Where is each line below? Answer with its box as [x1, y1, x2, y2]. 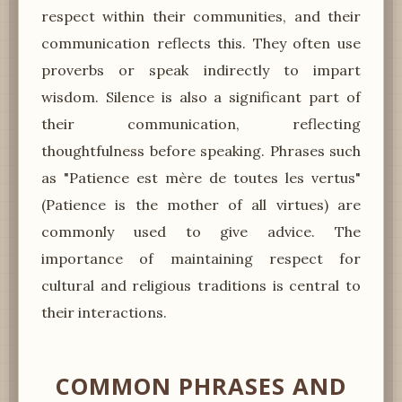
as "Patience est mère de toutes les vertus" [41, 168, 361, 187]
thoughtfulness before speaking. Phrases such [41, 141, 361, 160]
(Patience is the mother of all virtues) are [41, 195, 361, 214]
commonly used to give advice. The [41, 222, 361, 240]
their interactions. [41, 302, 167, 321]
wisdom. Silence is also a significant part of [41, 87, 361, 106]
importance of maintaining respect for [41, 249, 361, 267]
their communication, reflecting [41, 114, 361, 133]
